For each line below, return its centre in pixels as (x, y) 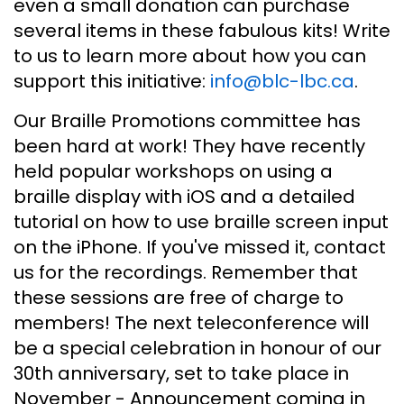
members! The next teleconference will (191, 322)
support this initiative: (112, 81)
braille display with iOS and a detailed (184, 196)
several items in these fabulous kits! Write (202, 30)
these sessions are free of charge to (179, 297)
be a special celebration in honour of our (197, 348)
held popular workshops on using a (173, 171)
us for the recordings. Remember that (186, 272)
